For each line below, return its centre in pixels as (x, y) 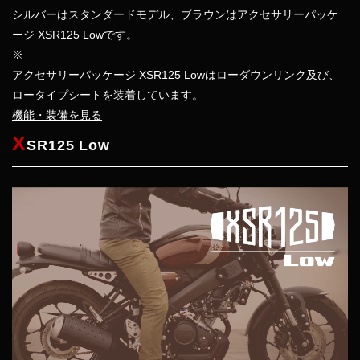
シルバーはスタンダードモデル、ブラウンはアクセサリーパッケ (175, 14)
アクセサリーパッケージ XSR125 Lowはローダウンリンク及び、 (176, 75)
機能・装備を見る (57, 115)
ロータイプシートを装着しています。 (108, 95)
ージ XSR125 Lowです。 (75, 35)
